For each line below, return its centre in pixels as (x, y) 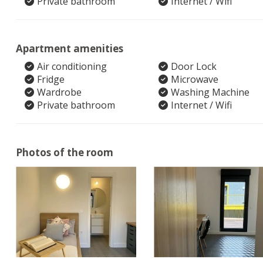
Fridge (51, 79)
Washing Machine (210, 92)
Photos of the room (65, 152)
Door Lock (193, 66)
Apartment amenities (70, 48)
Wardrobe (59, 92)
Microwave (194, 79)
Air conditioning (72, 66)
